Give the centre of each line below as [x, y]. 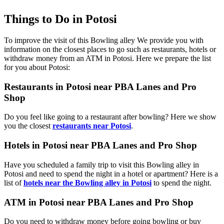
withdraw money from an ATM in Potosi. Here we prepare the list [107, 58]
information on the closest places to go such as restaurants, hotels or [110, 49]
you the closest [28, 126]
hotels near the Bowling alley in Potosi [87, 182]
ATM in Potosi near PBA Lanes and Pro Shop [99, 202]
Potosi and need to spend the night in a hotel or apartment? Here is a [111, 173]
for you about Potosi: [37, 67]
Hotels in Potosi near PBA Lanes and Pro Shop [100, 145]
